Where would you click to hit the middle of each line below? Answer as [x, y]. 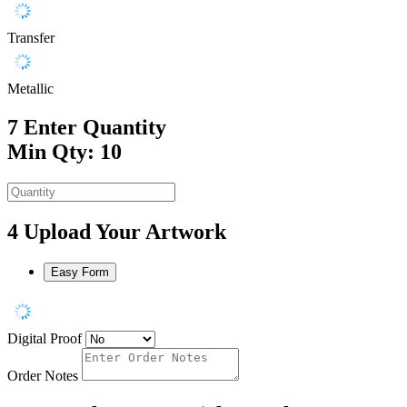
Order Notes [43, 375]
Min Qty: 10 [65, 152]
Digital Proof [45, 338]
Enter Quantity [95, 128]
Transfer [31, 38]
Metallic [30, 89]
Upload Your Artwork [125, 231]
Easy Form [80, 272]
